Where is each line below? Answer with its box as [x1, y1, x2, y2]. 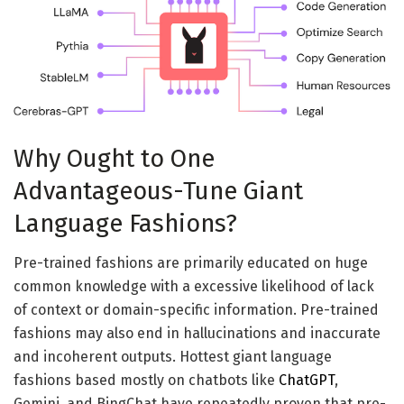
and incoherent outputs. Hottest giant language [14, 348, 332, 366]
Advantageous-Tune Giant [14, 176, 303, 206]
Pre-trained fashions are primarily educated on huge [14, 254, 368, 272]
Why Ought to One [14, 143, 215, 173]
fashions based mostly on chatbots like [14, 372, 279, 390]
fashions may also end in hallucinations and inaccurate [14, 325, 381, 343]
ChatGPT [279, 372, 335, 390]
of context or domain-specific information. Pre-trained [14, 301, 379, 319]
